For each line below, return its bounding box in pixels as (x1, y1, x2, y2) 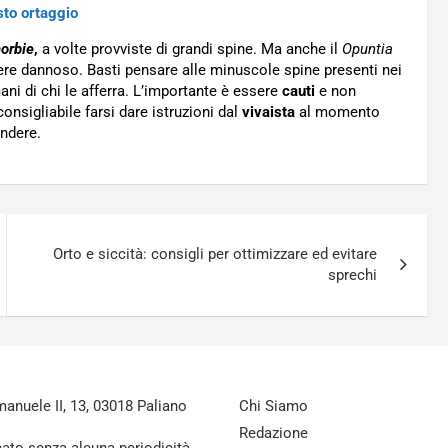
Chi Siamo (239, 397, 308, 415)
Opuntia (342, 40, 393, 58)
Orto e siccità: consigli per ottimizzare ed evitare (53, 245, 378, 263)
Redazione (239, 424, 308, 442)
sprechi (328, 266, 378, 284)
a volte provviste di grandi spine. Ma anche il (38, 40, 342, 58)
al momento (295, 103, 380, 121)
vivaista (242, 103, 295, 121)
